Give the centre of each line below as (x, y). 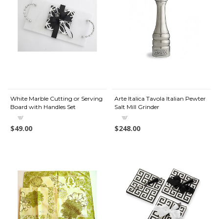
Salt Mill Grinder (137, 107)
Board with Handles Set (43, 107)
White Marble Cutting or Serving (56, 99)
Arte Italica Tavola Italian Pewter (160, 99)
